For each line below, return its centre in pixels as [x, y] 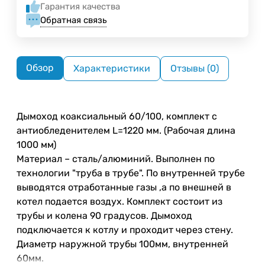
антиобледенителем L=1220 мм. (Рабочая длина [126, 130]
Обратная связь [73, 20]
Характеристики [112, 68]
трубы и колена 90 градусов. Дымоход [104, 215]
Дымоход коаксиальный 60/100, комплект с [117, 116]
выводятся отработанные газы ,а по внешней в [124, 187]
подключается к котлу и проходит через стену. [125, 230]
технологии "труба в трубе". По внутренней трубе [131, 173]
